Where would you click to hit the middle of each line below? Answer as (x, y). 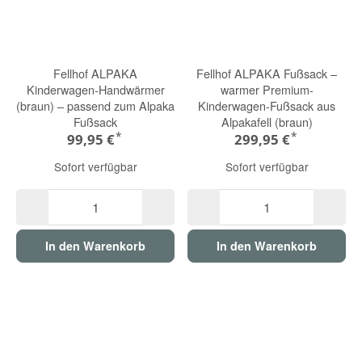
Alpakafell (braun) (267, 121)
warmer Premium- (267, 89)
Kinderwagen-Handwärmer (95, 89)
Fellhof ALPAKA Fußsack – (267, 73)
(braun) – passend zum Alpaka (95, 105)
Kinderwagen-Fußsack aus (267, 105)
